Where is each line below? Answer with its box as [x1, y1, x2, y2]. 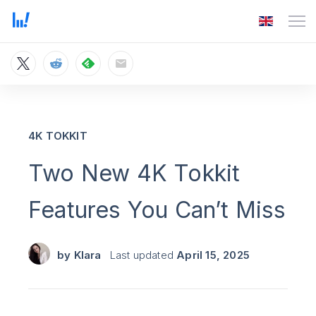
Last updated [109, 248, 177, 262]
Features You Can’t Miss [28, 196, 286, 224]
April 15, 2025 [176, 248, 250, 262]
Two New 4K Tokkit [28, 159, 241, 187]
